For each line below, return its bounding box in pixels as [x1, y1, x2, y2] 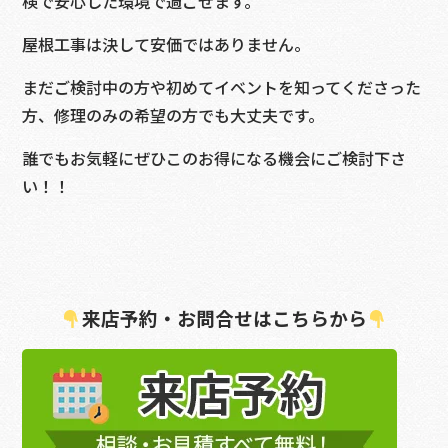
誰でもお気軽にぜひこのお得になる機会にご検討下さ [22, 146, 407, 171]
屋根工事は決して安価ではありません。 [22, 32, 311, 57]
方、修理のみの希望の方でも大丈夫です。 [22, 103, 325, 128]
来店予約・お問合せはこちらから [81, 304, 367, 332]
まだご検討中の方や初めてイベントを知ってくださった [22, 75, 422, 100]
